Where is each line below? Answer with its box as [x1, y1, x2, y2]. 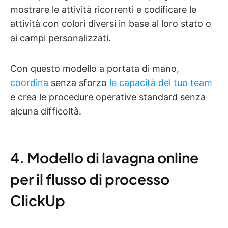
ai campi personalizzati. [10, 32, 111, 43]
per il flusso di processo [10, 169, 169, 188]
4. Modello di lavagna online [10, 148, 198, 166]
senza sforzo [48, 77, 109, 88]
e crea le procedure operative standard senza [10, 91, 206, 102]
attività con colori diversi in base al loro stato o [10, 18, 211, 29]
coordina [10, 77, 48, 88]
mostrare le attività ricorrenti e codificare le [10, 4, 196, 15]
